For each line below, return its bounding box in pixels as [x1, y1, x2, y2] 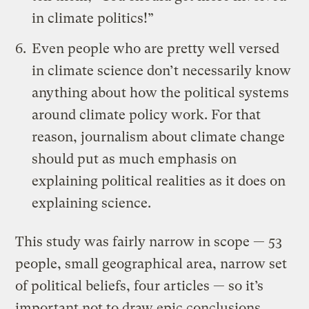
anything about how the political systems [32, 85, 290, 101]
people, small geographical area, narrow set [15, 256, 288, 272]
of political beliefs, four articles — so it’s [15, 278, 264, 295]
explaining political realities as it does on [32, 173, 286, 190]
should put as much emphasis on [32, 151, 237, 168]
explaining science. [32, 195, 152, 212]
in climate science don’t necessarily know [32, 63, 292, 79]
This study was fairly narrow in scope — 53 [15, 234, 283, 250]
